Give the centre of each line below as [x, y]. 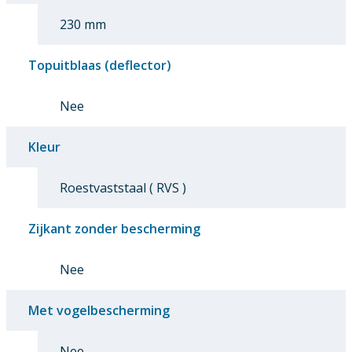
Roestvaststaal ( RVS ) [123, 187]
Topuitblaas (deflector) [100, 65]
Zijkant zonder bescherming [114, 228]
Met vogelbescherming [99, 310]
